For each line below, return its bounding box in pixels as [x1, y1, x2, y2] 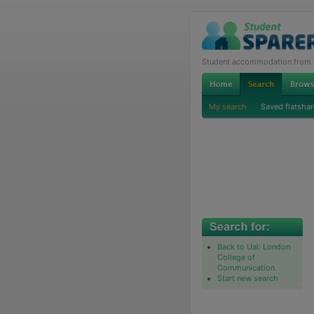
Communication [217, 262, 275, 273]
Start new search [217, 273, 278, 283]
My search [208, 101, 247, 111]
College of [217, 252, 255, 262]
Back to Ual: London [217, 241, 290, 252]
